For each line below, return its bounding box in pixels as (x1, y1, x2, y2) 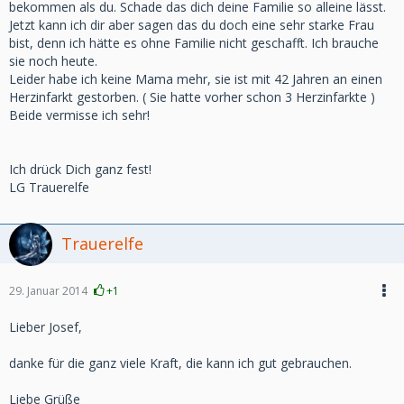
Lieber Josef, (9, 318, 82, 335)
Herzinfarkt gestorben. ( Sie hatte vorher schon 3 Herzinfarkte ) (9, 88, 375, 106)
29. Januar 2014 (9, 283, 87, 298)
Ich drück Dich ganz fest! (9, 161, 151, 178)
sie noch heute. (9, 52, 97, 69)
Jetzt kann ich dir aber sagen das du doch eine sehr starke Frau (9, 16, 374, 33)
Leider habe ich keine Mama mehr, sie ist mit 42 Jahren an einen (9, 70, 382, 87)
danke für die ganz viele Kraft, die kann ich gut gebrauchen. (9, 354, 352, 372)
